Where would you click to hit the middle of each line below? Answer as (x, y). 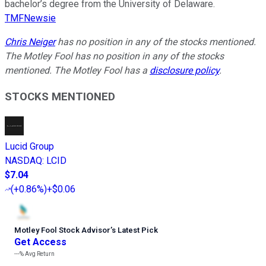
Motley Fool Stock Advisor (62, 230)
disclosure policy (184, 70)
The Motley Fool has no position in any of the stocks (114, 56)
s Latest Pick (135, 230)
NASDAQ (23, 161)
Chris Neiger (30, 42)
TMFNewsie (30, 18)
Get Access (40, 242)
